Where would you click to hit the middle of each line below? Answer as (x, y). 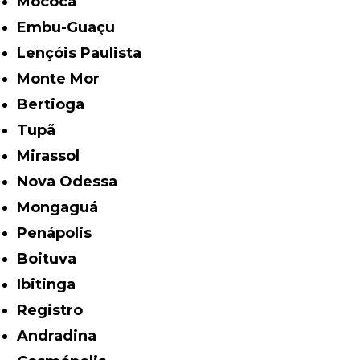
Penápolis (60, 233)
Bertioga (57, 105)
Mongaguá (65, 208)
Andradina (63, 336)
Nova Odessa (73, 182)
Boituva (53, 259)
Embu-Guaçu (71, 28)
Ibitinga (49, 285)
